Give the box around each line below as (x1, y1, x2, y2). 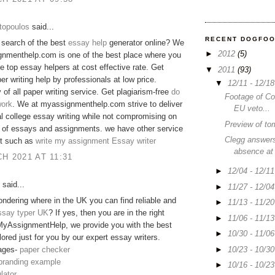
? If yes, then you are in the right (48, 208, 165, 218)
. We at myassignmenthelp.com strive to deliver (12, 99, 182, 109)
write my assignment (36, 136, 109, 146)
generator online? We (107, 38, 184, 48)
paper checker (20, 245, 70, 255)
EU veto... (234, 104, 271, 114)
